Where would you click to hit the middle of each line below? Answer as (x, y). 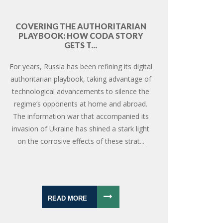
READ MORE (68, 198)
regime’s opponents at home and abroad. (81, 104)
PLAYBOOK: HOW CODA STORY (81, 35)
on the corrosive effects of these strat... (81, 141)
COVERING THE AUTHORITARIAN (81, 26)
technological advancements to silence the (81, 91)
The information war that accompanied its (81, 116)
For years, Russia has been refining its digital (81, 66)
